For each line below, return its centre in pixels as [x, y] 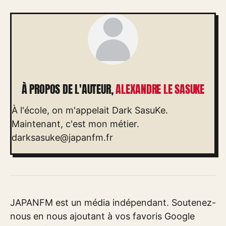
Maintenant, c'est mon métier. [75, 124]
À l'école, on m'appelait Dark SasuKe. [90, 110]
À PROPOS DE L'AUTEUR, [69, 89]
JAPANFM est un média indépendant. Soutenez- [113, 202]
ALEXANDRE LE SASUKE [160, 89]
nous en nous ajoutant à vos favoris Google [102, 216]
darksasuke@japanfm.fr [62, 137]
